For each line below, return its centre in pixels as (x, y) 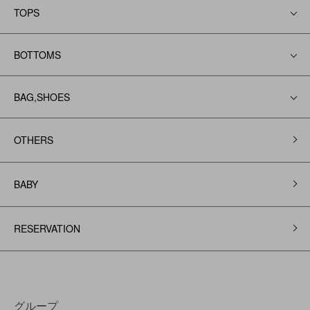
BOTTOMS (37, 54)
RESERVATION (47, 228)
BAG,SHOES (42, 97)
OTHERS (34, 139)
